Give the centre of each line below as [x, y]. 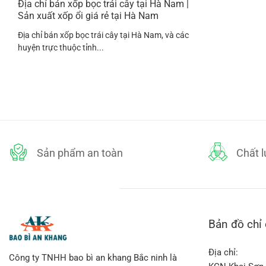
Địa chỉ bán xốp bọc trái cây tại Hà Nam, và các [103, 35]
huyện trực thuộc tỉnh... [61, 48]
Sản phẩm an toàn [80, 153]
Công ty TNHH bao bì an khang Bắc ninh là [93, 258]
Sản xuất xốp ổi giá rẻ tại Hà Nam [88, 16]
